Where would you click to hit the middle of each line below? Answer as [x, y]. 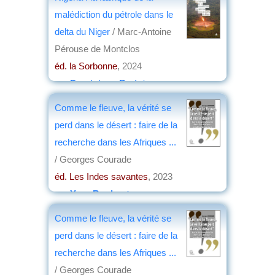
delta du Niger [83, 31]
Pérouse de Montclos [97, 48]
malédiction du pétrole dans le [114, 14]
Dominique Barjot [108, 83]
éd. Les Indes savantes [101, 176]
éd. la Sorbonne [86, 66]
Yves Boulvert [100, 193]
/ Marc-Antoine [142, 31]
